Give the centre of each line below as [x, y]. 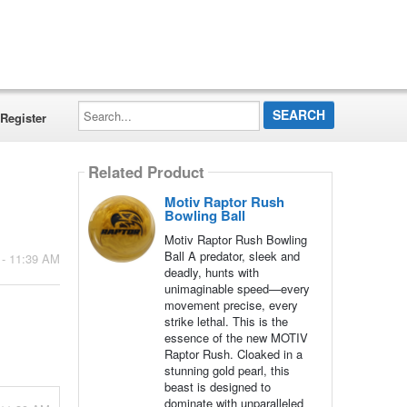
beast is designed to [217, 387]
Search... [101, 106]
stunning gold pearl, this [227, 370]
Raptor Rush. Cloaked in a [233, 354]
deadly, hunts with [211, 272]
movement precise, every [231, 305]
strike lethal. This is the [226, 321]
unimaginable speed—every [237, 288]
